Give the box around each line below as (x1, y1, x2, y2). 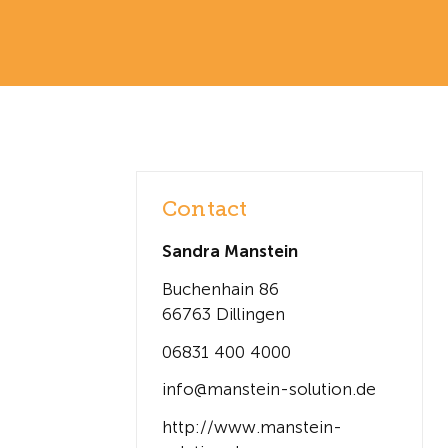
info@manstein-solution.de (162, 379, 376, 400)
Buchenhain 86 (162, 278, 279, 299)
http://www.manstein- (162, 417, 342, 437)
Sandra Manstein (162, 241, 298, 261)
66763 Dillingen (162, 303, 285, 324)
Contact (162, 196, 248, 222)
